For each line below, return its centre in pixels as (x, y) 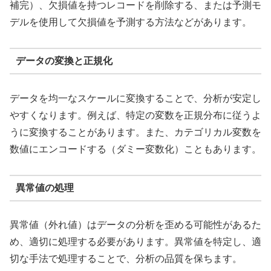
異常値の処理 (44, 188)
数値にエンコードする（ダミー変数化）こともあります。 (135, 149)
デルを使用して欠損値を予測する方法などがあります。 (131, 22)
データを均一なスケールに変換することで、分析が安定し (135, 98)
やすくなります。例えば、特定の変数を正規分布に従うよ (135, 115)
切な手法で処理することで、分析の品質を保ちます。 (126, 259)
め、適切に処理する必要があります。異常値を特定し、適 (135, 242)
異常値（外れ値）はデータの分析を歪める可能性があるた (135, 225)
